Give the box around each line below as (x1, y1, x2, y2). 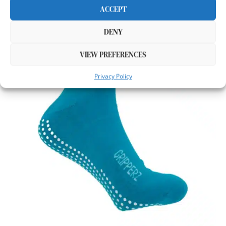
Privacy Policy (94, 72, 132, 81)
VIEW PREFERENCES (80, 49, 146, 60)
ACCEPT (99, 4, 127, 14)
